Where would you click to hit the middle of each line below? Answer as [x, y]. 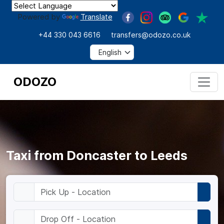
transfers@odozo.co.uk [150, 34]
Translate [96, 17]
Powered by [39, 17]
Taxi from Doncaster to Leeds [97, 155]
